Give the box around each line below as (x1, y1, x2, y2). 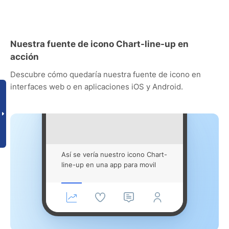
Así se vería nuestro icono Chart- (61, 150, 167, 158)
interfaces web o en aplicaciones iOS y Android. (10, 81, 183, 91)
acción (10, 51, 39, 62)
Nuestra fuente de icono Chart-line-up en (10, 38, 189, 49)
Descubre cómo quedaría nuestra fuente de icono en (10, 69, 201, 79)
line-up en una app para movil (61, 160, 156, 169)
